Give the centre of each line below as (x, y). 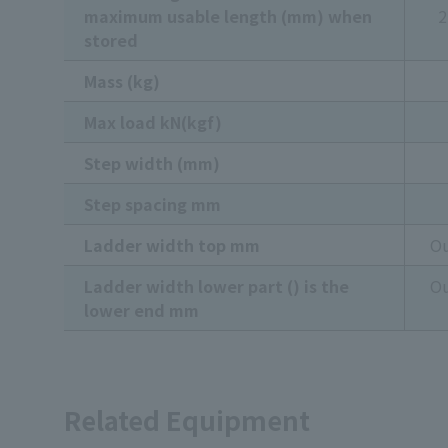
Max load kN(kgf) (153, 122)
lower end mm (141, 310)
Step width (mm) (152, 163)
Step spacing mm (152, 204)
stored (111, 40)
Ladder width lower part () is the (216, 286)
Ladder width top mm (172, 245)
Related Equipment (187, 420)
